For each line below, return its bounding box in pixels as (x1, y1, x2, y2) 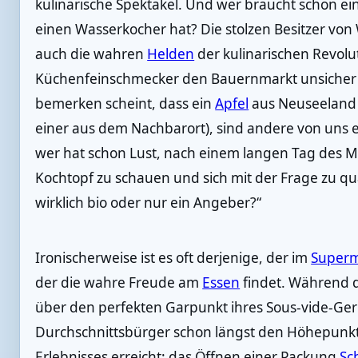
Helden (147, 45, 195, 64)
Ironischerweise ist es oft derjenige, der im (35, 248, 312, 267)
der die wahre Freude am (35, 272, 203, 292)
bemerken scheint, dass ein (35, 94, 216, 113)
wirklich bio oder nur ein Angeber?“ (35, 193, 262, 213)
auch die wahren (35, 45, 148, 64)
